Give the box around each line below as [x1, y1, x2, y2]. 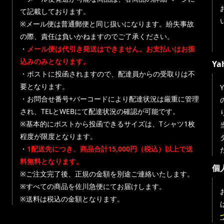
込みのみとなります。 [20, 56, 90, 66]
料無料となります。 [20, 156, 83, 166]
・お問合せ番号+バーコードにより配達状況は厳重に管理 [20, 94, 199, 103]
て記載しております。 [20, 6, 90, 16]
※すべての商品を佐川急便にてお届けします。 [20, 181, 166, 191]
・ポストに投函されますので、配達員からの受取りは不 [20, 69, 195, 78]
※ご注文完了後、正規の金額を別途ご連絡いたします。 [20, 169, 194, 178]
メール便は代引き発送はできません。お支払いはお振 [27, 44, 195, 53]
